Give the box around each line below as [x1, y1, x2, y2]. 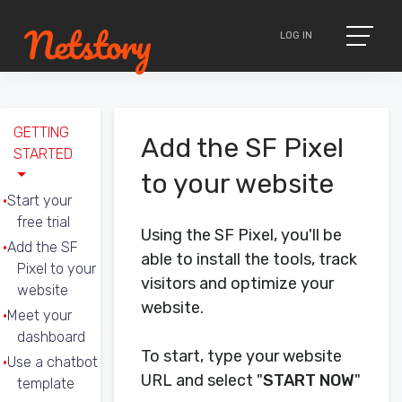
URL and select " [141, 371, 263, 390]
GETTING [13, 124, 69, 141]
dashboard [17, 328, 85, 345]
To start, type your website [141, 346, 342, 366]
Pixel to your [17, 260, 96, 277]
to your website [141, 168, 334, 200]
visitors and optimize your [141, 274, 334, 293]
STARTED [13, 145, 73, 162]
